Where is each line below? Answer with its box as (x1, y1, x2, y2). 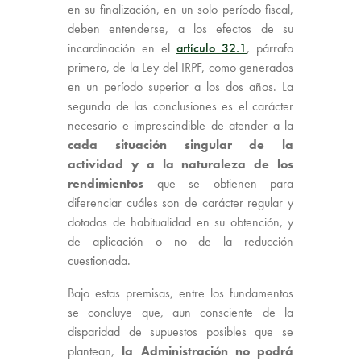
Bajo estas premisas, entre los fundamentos (68, 284, 293, 301)
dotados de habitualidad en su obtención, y (68, 213, 293, 230)
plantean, (68, 342, 122, 359)
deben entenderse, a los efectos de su (68, 19, 293, 37)
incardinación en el (68, 39, 176, 56)
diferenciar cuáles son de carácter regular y (68, 193, 293, 211)
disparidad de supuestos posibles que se (68, 322, 293, 340)
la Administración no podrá (122, 342, 293, 359)
